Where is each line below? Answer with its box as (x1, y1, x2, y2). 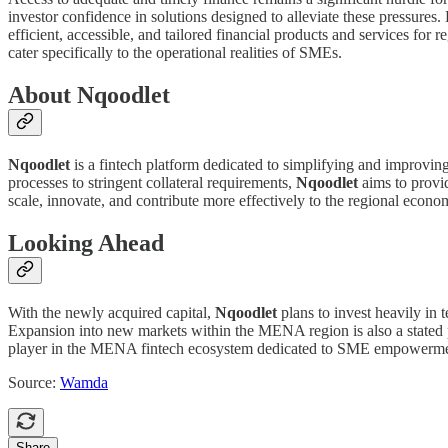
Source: (8, 374, 60, 392)
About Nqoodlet (8, 82, 170, 109)
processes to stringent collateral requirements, (8, 174, 296, 192)
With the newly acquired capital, (8, 304, 215, 322)
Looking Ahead (8, 230, 164, 257)
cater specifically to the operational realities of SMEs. (8, 44, 342, 62)
